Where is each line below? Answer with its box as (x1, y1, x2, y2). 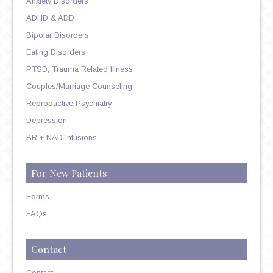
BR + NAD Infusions (26, 132, 97, 142)
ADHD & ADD (26, 13, 74, 23)
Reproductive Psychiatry (26, 98, 112, 108)
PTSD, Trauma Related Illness (26, 64, 133, 74)
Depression (26, 115, 67, 125)
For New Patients (30, 166, 107, 179)
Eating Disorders (26, 47, 85, 57)
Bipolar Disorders (26, 30, 89, 40)
